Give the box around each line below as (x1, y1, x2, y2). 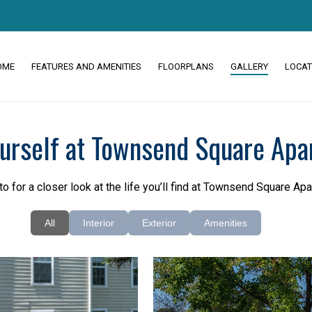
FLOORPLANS (158, 61, 214, 72)
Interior (82, 217, 114, 228)
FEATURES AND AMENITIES (31, 61, 141, 72)
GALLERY (231, 61, 268, 72)
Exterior (141, 217, 176, 228)
